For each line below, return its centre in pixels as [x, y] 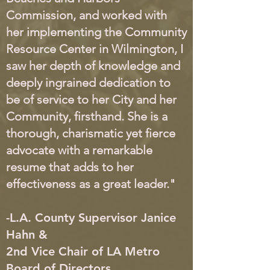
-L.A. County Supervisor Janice [91, 218]
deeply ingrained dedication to [88, 83]
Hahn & [27, 234]
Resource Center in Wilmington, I [95, 49]
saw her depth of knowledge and [93, 66]
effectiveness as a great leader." [91, 184]
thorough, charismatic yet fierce [91, 133]
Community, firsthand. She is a [87, 116]
